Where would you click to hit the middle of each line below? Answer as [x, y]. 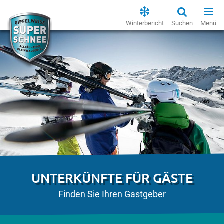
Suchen [182, 23]
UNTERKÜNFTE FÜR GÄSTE [112, 178]
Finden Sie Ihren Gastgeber [112, 194]
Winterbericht [145, 23]
